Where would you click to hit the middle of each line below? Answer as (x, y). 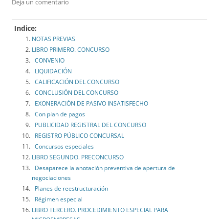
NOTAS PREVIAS (54, 39)
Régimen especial (57, 199)
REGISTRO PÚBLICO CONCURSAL (78, 136)
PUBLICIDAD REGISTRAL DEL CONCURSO (89, 125)
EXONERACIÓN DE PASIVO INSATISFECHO (90, 104)
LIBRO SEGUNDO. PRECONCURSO (78, 157)
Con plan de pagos (58, 114)
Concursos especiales (63, 147)
